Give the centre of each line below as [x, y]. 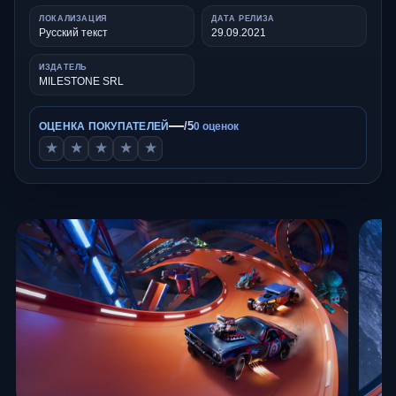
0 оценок [217, 126]
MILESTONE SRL [81, 81]
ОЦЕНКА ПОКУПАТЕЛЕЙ [104, 126]
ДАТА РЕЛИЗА [243, 18]
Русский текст [73, 32]
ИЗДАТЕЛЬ [63, 67]
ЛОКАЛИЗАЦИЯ [73, 18]
